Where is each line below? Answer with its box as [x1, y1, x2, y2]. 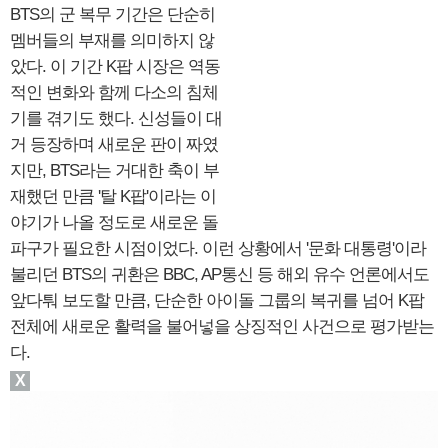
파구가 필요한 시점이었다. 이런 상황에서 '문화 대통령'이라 [10, 238, 426, 258]
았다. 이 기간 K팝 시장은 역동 [10, 56, 220, 76]
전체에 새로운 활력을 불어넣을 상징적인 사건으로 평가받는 [10, 316, 434, 336]
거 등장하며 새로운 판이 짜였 [10, 134, 218, 154]
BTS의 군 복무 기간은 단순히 [10, 4, 215, 24]
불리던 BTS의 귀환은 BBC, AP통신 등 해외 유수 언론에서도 [10, 264, 429, 284]
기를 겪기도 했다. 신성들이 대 [10, 108, 222, 128]
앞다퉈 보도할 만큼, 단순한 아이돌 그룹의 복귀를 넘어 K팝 [10, 290, 424, 310]
